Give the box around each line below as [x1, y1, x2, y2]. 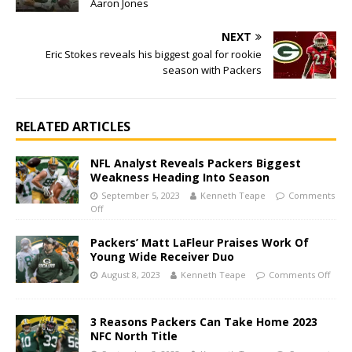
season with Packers [163, 63, 262, 78]
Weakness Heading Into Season [90, 170, 269, 185]
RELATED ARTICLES [16, 118, 130, 136]
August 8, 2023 [101, 269, 160, 281]
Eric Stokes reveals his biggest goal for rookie [46, 47, 262, 62]
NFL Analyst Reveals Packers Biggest [90, 156, 301, 171]
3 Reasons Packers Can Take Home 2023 [90, 314, 317, 330]
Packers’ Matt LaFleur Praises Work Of [90, 235, 309, 251]
